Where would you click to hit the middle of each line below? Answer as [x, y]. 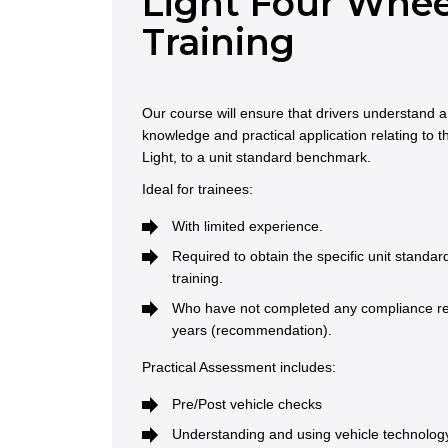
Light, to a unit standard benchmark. [258, 157]
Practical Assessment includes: [239, 367]
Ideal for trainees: [197, 189]
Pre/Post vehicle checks [247, 404]
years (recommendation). [252, 330]
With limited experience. [247, 226]
